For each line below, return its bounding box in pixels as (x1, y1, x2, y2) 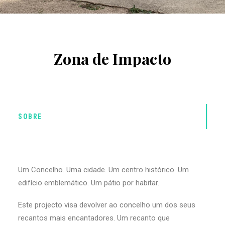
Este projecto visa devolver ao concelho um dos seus (18, 200, 195, 209)
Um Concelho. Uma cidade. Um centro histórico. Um (18, 165, 189, 174)
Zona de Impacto (54, 48, 171, 69)
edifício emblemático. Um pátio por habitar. (18, 178, 159, 187)
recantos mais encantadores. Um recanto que (18, 213, 170, 222)
